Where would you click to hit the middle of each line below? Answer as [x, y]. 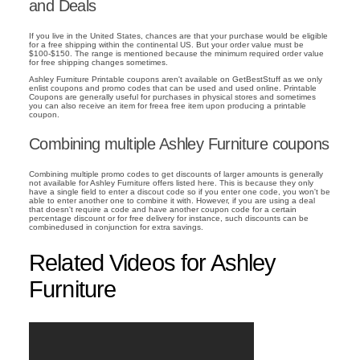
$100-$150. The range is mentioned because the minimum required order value [176, 54]
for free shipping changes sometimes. [98, 63]
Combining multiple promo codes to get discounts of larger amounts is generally [176, 174]
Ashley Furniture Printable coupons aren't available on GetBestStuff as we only [176, 79]
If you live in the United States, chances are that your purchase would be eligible [178, 36]
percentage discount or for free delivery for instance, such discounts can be [169, 218]
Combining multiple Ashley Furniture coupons [179, 143]
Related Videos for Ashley [153, 263]
